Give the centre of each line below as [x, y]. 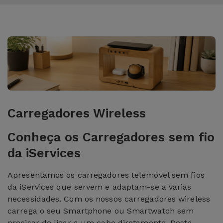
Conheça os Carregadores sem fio [111, 137]
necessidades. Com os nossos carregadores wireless [109, 199]
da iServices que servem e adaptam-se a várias [100, 187]
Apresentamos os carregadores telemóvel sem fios [106, 175]
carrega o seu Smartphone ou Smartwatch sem [101, 211]
